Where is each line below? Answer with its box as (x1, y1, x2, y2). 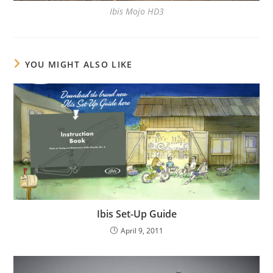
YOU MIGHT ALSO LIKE (24, 58, 133, 71)
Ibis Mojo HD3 (109, 5, 164, 18)
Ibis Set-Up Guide (96, 207, 177, 221)
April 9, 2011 (120, 225, 163, 236)
